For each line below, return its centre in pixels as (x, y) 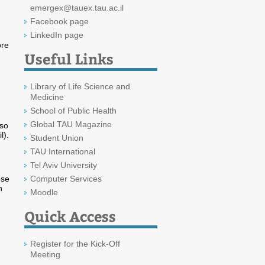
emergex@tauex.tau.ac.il (77, 8)
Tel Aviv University (64, 165)
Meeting (45, 254)
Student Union (57, 138)
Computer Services (66, 179)
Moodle (44, 192)
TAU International (63, 151)
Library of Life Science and (80, 86)
